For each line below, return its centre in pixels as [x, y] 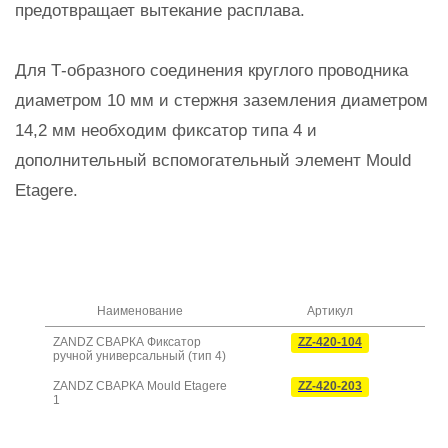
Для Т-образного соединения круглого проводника [211, 70]
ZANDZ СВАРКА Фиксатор [127, 342]
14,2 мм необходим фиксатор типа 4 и [166, 130]
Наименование [140, 311]
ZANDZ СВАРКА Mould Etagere [140, 386]
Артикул [330, 311]
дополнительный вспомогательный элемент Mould [213, 160]
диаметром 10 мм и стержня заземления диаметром [221, 100]
